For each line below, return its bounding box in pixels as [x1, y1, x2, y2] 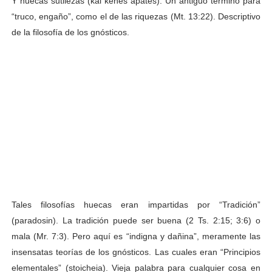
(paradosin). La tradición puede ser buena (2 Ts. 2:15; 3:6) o [11, 215, 261, 225]
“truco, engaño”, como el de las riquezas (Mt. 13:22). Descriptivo [11, 11, 261, 21]
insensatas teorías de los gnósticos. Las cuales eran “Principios [11, 246, 261, 257]
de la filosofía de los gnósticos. [11, 27, 129, 37]
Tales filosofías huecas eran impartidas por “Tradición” [11, 199, 261, 209]
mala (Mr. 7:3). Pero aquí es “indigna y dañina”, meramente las [11, 231, 261, 241]
